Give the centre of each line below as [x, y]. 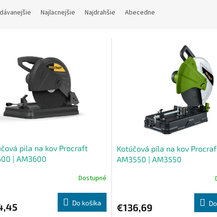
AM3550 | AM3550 [149, 159]
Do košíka [86, 202]
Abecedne [140, 13]
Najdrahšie [100, 13]
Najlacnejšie [58, 13]
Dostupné [92, 178]
